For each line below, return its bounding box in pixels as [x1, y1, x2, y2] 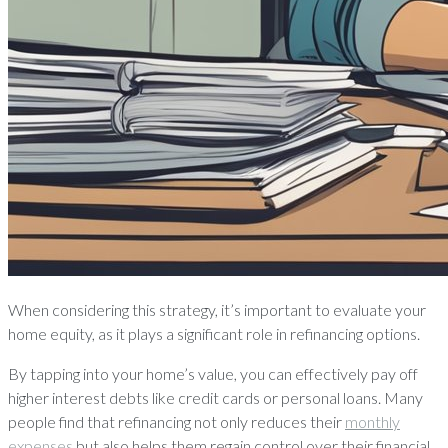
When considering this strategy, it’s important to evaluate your [8, 300, 426, 319]
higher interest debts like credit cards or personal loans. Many [8, 388, 423, 407]
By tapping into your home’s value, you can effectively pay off [8, 364, 418, 383]
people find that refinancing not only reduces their [8, 412, 345, 431]
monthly [345, 412, 400, 431]
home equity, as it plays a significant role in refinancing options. [8, 324, 420, 343]
